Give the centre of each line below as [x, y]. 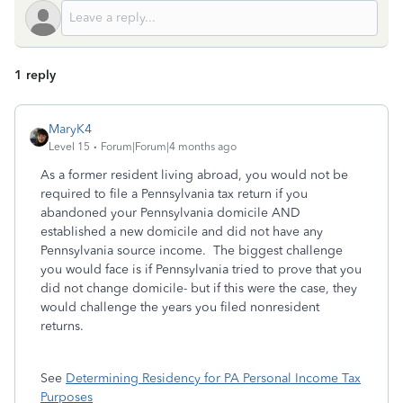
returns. [62, 326]
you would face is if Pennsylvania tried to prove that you [201, 269]
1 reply [35, 75]
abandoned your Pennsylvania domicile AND [170, 213]
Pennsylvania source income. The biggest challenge [192, 251]
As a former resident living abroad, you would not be [194, 175]
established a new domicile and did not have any [182, 232]
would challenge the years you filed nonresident [180, 307]
